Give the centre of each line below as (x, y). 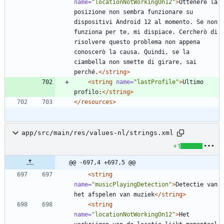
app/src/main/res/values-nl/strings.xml (97, 133)
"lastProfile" (156, 82)
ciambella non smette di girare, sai (135, 62)
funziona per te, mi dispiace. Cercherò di (146, 32)
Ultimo (193, 82)
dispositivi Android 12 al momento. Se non (146, 22)
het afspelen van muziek (114, 194)
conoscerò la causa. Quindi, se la (132, 52)
